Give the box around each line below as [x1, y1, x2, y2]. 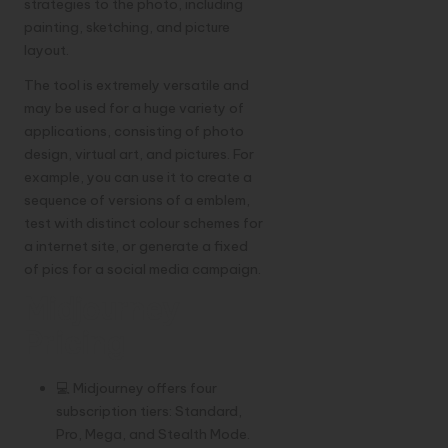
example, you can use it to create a [24, 167, 252, 186]
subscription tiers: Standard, [56, 401, 242, 420]
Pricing [24, 324, 125, 362]
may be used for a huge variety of [24, 98, 244, 117]
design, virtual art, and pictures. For [24, 144, 254, 163]
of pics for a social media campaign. [24, 259, 261, 278]
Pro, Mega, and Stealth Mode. [56, 424, 250, 443]
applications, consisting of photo [24, 121, 244, 140]
